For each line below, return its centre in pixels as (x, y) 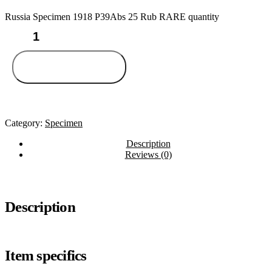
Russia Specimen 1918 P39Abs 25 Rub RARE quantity (112, 16)
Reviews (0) (148, 154)
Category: (25, 123)
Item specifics (46, 256)
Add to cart (69, 67)
